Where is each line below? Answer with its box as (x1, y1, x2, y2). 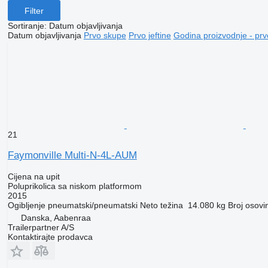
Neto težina (139, 200, 183, 211)
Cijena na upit (7, 172, 60, 182)
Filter (24, 5, 44, 16)
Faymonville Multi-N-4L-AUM (7, 150, 137, 162)
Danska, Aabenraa (20, 213, 91, 223)
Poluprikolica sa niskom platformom (7, 181, 142, 191)
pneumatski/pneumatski (47, 200, 138, 211)
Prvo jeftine (128, 31, 171, 41)
